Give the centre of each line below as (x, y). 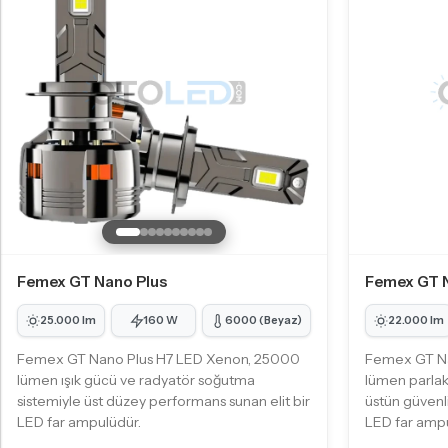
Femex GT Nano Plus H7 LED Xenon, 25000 (158, 359)
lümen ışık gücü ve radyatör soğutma (136, 380)
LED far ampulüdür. (79, 422)
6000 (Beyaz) (263, 320)
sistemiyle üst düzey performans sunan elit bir (163, 401)
